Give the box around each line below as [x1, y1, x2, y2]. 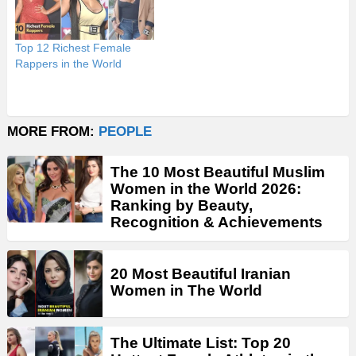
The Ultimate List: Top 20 [110, 334, 291, 351]
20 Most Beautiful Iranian [110, 265, 291, 283]
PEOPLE [99, 123, 152, 139]
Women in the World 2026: [110, 180, 301, 197]
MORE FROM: [7, 123, 99, 139]
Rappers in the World [15, 56, 122, 70]
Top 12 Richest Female [15, 41, 131, 54]
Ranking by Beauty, [110, 196, 253, 214]
